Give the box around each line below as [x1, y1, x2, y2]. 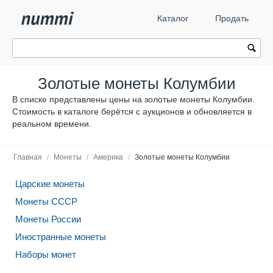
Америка [93, 153, 123, 161]
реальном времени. [12, 119, 91, 129]
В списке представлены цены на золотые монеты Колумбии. [12, 94, 255, 104]
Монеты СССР [15, 196, 77, 207]
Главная [13, 153, 42, 161]
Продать [215, 13, 249, 23]
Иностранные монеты [15, 232, 106, 242]
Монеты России [15, 214, 81, 224]
